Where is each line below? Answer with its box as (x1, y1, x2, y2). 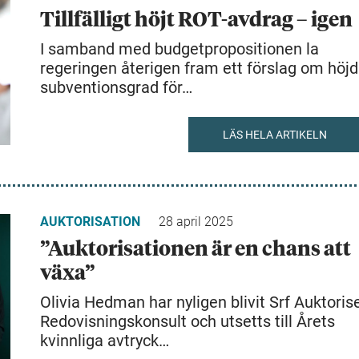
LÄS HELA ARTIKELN (222, 128, 327, 141)
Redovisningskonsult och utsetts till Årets (40, 312, 335, 331)
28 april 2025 (159, 214, 233, 229)
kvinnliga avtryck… (40, 331, 169, 350)
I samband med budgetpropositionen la (40, 39, 319, 58)
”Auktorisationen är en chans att (40, 240, 351, 260)
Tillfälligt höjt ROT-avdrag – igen (40, 10, 353, 30)
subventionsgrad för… (40, 78, 192, 97)
